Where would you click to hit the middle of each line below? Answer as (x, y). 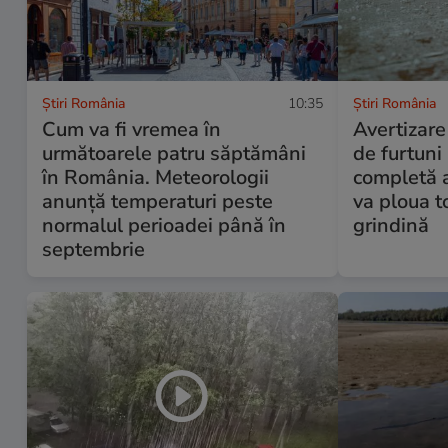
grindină (391, 226)
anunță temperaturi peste (157, 202)
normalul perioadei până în (164, 226)
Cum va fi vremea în (131, 130)
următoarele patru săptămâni (174, 154)
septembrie (93, 250)
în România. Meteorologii (155, 178)
